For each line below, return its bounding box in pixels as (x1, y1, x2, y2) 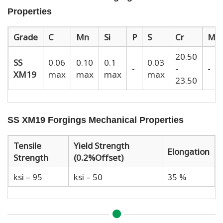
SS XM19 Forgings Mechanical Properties (7, 114, 184, 125)
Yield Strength (74, 136, 129, 154)
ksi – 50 (74, 167, 103, 185)
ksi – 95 (13, 167, 42, 185)
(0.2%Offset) (74, 148, 123, 166)
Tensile (13, 136, 41, 154)
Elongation (167, 142, 210, 160)
